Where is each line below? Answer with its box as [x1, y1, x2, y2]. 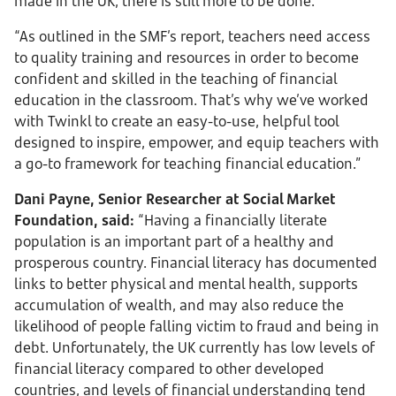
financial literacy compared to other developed [14, 359, 324, 378]
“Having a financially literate [138, 210, 327, 230]
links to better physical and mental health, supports [14, 274, 358, 293]
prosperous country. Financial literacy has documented [14, 253, 377, 272]
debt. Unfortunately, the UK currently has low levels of [14, 338, 375, 357]
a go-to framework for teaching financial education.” [14, 154, 361, 173]
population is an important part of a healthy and [14, 232, 334, 251]
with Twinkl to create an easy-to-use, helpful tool [14, 111, 339, 131]
